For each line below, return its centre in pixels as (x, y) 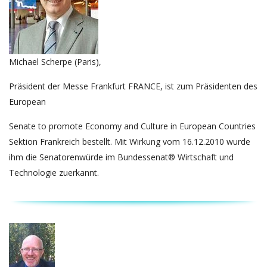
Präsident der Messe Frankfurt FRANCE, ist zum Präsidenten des (133, 86)
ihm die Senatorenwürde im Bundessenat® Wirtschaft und (121, 157)
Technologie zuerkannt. (54, 173)
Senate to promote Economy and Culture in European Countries (132, 126)
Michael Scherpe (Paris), (55, 62)
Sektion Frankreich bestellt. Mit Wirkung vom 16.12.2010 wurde (130, 142)
